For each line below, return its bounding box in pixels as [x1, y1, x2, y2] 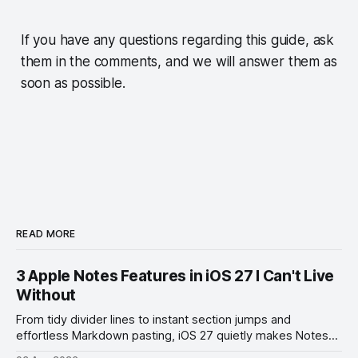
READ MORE [16, 227, 76, 240]
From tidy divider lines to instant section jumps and [16, 312, 291, 327]
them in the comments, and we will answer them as [20, 53, 337, 70]
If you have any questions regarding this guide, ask [20, 31, 335, 48]
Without [16, 285, 77, 304]
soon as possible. [20, 74, 125, 91]
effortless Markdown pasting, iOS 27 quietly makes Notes [16, 328, 328, 343]
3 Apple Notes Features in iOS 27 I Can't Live [16, 266, 335, 285]
